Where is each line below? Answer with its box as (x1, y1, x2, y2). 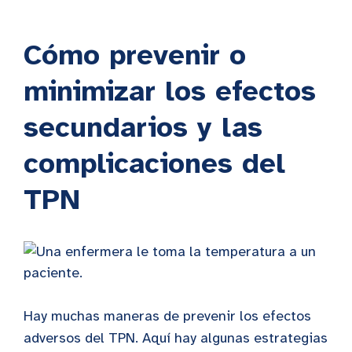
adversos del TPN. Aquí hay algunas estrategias (24, 329, 328, 347)
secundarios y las (24, 110, 262, 145)
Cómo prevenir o (24, 38, 246, 73)
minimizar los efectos (24, 74, 316, 109)
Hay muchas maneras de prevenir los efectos (24, 307, 311, 325)
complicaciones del (24, 146, 285, 181)
